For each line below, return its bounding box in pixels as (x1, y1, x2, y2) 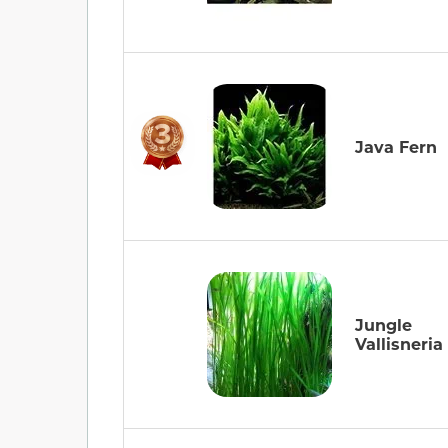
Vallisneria (355, 333, 443, 355)
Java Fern (355, 136, 437, 158)
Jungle (355, 314, 412, 336)
